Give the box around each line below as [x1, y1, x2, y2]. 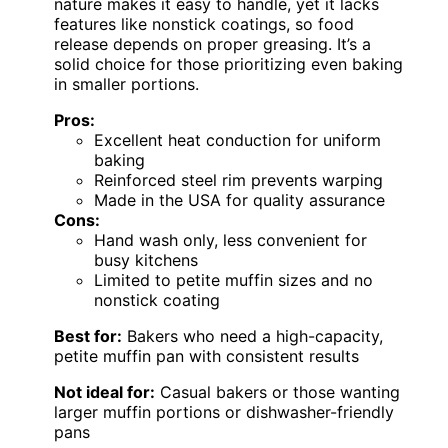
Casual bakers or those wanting [155, 382, 400, 403]
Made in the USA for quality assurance [94, 190, 385, 211]
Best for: [54, 326, 122, 347]
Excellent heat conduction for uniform [94, 130, 381, 151]
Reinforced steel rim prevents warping [94, 170, 383, 191]
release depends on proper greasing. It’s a [54, 34, 371, 55]
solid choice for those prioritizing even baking [54, 54, 403, 75]
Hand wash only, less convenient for [94, 230, 367, 251]
